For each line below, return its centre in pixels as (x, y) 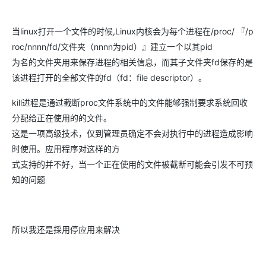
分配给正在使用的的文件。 (62, 118)
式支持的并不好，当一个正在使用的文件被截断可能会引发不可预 (132, 164)
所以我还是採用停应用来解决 (66, 229)
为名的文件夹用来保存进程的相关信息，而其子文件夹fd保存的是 (132, 62)
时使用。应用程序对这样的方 (66, 149)
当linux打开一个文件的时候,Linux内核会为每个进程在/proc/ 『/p (133, 31)
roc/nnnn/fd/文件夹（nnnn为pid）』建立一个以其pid (112, 47)
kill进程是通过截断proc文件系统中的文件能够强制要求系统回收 (130, 102)
